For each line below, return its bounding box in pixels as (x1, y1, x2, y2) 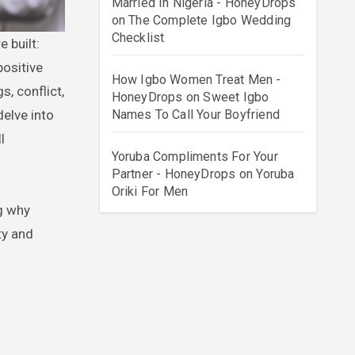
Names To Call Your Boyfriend (111, 107, 281, 122)
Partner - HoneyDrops (111, 166, 236, 181)
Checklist (111, 30, 165, 45)
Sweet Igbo (203, 90, 269, 105)
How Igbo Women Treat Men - (111, 72, 281, 87)
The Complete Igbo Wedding (128, 13, 292, 28)
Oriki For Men (111, 184, 189, 199)
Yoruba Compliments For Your (111, 149, 278, 164)
